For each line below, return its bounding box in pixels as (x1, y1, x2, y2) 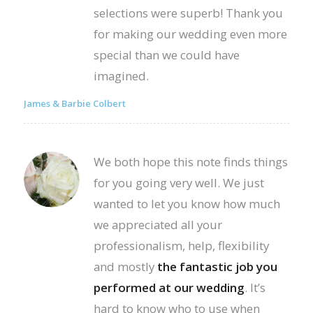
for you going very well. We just (93, 175, 264, 191)
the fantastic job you (156, 259, 277, 275)
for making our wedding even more (93, 25, 287, 42)
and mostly (93, 259, 157, 275)
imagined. (93, 67, 149, 84)
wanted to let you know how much (93, 196, 280, 212)
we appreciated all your (93, 217, 222, 233)
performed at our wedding (93, 279, 245, 296)
